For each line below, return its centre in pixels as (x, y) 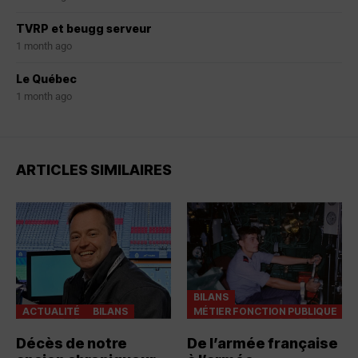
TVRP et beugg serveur (84, 29)
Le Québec (46, 79)
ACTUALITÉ (51, 311)
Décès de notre (72, 343)
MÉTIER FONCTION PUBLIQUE (265, 311)
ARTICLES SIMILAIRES (94, 170)
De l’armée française (263, 343)
